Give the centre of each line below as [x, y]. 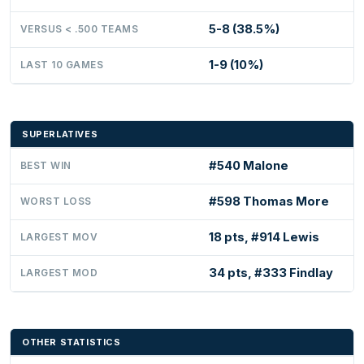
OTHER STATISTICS [71, 342]
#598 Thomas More [269, 202]
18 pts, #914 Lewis [264, 238]
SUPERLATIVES [60, 134]
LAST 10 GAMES [62, 65]
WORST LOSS [56, 202]
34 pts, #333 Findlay [271, 273]
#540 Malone [249, 166]
